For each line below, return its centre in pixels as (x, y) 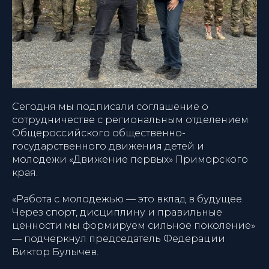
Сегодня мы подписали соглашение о (110, 107)
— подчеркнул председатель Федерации (119, 239)
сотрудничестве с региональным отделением (130, 120)
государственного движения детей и (108, 146)
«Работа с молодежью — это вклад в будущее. (128, 199)
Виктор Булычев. (55, 252)
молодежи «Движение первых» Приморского (130, 159)
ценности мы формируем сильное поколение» (134, 225)
